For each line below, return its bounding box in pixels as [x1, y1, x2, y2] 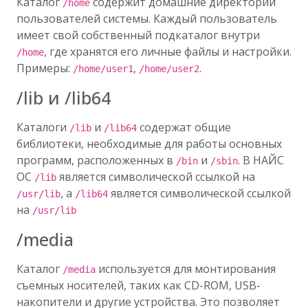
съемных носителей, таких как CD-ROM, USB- [16, 278, 261, 293]
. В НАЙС [238, 153, 284, 168]
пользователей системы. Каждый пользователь [16, 11, 277, 26]
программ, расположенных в [16, 153, 176, 168]
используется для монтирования [96, 261, 276, 276]
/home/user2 [139, 63, 199, 74]
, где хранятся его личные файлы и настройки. [44, 44, 291, 59]
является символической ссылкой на [56, 169, 255, 184]
